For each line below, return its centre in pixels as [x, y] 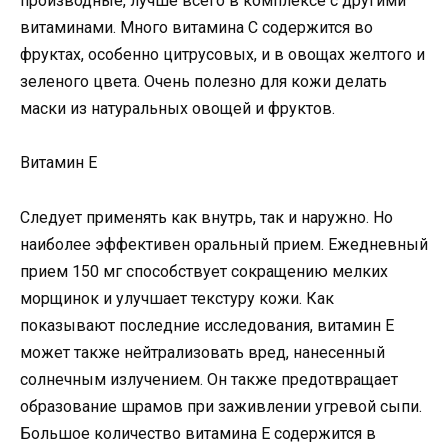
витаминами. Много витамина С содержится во [196, 28]
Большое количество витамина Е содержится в [198, 433]
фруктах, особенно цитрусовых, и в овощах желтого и [222, 55]
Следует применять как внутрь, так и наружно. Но [206, 217]
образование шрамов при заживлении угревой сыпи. [221, 406]
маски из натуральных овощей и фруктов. [177, 109]
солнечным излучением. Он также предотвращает [209, 379]
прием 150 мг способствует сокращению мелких [204, 271]
